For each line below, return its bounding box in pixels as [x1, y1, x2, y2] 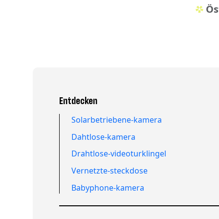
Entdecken [59, 95, 98, 107]
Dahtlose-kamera [71, 131, 136, 142]
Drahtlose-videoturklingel [71, 148, 167, 159]
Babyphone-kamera [71, 182, 145, 193]
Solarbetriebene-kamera [71, 114, 162, 125]
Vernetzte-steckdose [71, 165, 148, 176]
